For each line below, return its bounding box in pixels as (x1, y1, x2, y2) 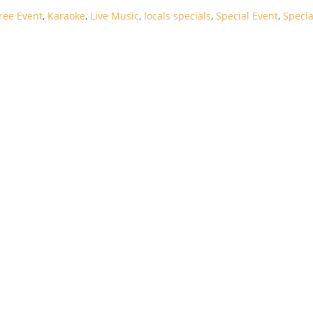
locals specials (144, 9, 211, 23)
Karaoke (48, 9, 85, 23)
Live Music (90, 9, 139, 23)
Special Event (216, 9, 278, 23)
